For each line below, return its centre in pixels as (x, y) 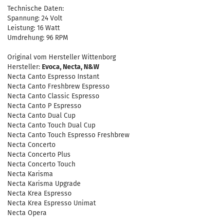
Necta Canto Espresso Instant (53, 77)
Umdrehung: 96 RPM (38, 38)
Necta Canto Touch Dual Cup (51, 125)
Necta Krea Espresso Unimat (52, 203)
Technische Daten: (36, 9)
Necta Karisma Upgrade (44, 184)
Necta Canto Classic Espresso (53, 96)
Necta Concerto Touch (41, 164)
